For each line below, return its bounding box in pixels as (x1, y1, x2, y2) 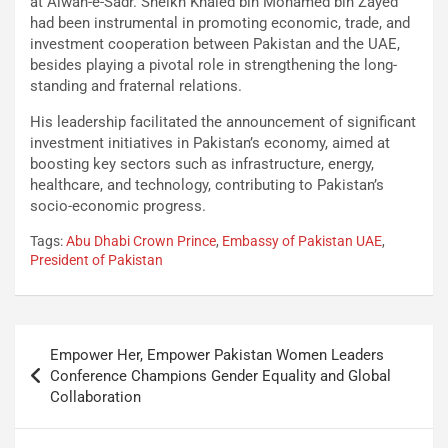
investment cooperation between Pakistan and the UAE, (30, 35, 400, 54)
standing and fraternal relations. (30, 77, 242, 96)
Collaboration (50, 388, 141, 407)
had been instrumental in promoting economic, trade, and (30, 14, 410, 33)
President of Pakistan (30, 252, 163, 269)
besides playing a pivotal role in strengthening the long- (30, 56, 397, 75)
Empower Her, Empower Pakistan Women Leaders (50, 346, 384, 365)
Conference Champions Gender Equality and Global (50, 367, 391, 386)
